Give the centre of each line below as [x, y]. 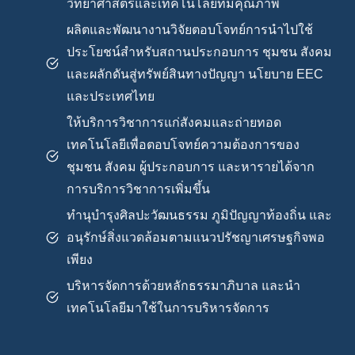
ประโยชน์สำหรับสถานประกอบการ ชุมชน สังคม [200, 52]
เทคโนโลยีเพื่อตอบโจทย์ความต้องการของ [183, 145]
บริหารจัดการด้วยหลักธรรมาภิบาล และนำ [184, 286]
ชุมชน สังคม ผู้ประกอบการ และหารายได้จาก [191, 167]
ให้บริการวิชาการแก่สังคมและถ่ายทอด [174, 122]
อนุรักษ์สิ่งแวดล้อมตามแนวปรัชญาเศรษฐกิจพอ [196, 237]
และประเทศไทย [111, 96]
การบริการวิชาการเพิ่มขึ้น [139, 189]
